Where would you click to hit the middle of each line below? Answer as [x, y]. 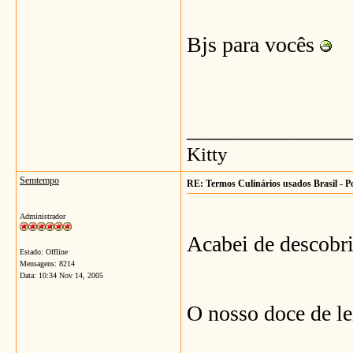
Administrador [43, 216]
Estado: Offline [44, 252]
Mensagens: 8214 [47, 264]
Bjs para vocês [253, 45]
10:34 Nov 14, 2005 [71, 275]
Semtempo [39, 180]
